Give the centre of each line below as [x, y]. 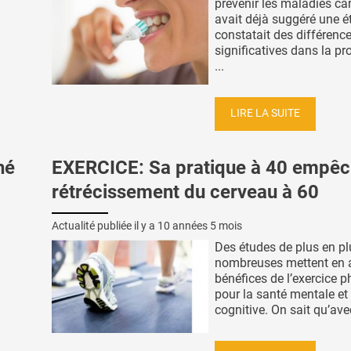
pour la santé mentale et [281, 294]
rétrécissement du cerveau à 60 [185, 192]
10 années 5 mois [200, 225]
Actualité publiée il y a [105, 225]
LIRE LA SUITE [265, 114]
